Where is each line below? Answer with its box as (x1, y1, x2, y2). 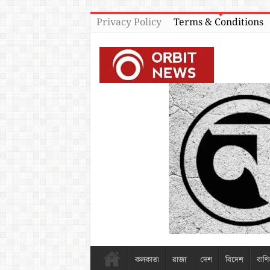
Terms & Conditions (173, 15, 263, 30)
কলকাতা (134, 254, 159, 267)
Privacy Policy (96, 15, 162, 30)
